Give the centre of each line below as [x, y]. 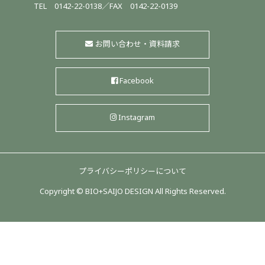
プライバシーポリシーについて [132, 172]
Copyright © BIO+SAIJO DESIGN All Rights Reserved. [132, 193]
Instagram [137, 118]
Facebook [137, 81]
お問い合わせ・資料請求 [137, 45]
